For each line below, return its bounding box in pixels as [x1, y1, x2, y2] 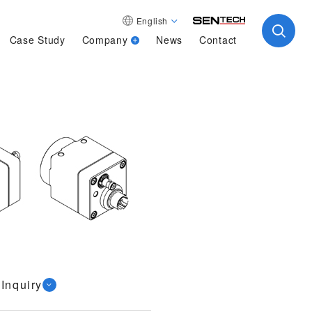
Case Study [9, 33, 65, 47]
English [136, 15, 168, 26]
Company [81, 33, 128, 47]
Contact [199, 33, 237, 47]
